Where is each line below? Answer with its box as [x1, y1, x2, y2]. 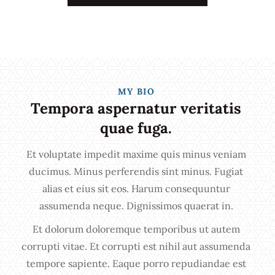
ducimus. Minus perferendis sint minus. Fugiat [29, 165, 244, 177]
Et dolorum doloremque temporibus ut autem [32, 223, 240, 235]
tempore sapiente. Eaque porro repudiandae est [26, 257, 246, 269]
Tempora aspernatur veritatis [31, 99, 242, 118]
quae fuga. [100, 118, 172, 137]
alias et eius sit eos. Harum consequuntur [42, 182, 230, 195]
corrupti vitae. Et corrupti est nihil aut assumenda [21, 240, 251, 252]
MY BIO [117, 86, 155, 97]
